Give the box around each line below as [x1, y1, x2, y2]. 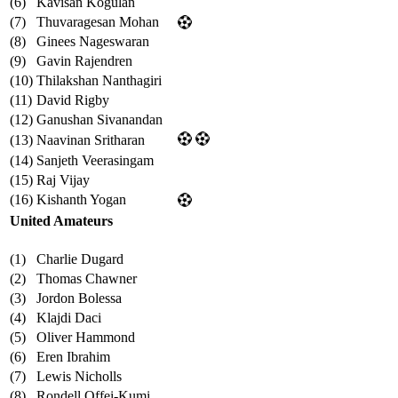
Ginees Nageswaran [36, 34, 149, 50]
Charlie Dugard [36, 251, 123, 267]
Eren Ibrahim [36, 349, 110, 365]
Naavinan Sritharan [36, 132, 145, 148]
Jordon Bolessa [36, 291, 122, 306]
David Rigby [36, 92, 109, 108]
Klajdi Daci [36, 310, 101, 326]
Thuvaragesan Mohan [36, 14, 159, 30]
